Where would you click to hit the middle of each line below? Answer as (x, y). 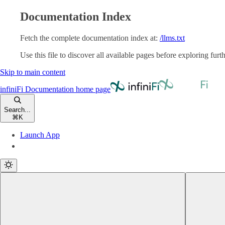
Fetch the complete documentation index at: (89, 38)
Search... (17, 109)
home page (92, 89)
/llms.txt (172, 38)
